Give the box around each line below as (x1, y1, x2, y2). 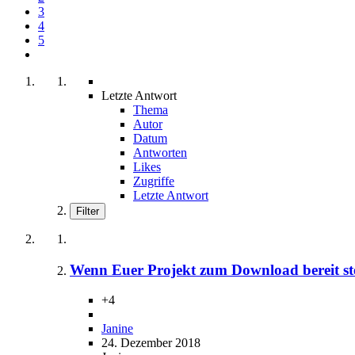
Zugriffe (133, 174, 174, 188)
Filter (76, 204, 99, 217)
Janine (101, 322, 133, 336)
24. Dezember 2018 (101, 336, 200, 350)
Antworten (133, 145, 187, 159)
